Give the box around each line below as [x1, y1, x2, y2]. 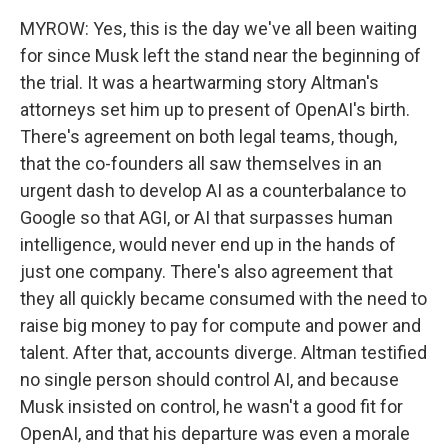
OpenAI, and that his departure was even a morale [20, 423, 410, 444]
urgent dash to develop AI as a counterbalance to [20, 180, 406, 201]
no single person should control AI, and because [20, 369, 399, 390]
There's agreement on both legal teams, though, [20, 126, 397, 147]
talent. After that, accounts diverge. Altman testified [20, 342, 427, 363]
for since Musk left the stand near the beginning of [20, 45, 421, 66]
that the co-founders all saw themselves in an [20, 153, 382, 174]
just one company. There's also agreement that [20, 261, 393, 282]
